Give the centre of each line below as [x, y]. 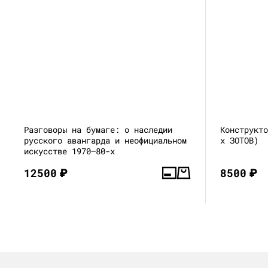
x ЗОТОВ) [240, 140]
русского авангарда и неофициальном [105, 140]
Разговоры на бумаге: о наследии [98, 129]
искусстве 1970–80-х [69, 151]
